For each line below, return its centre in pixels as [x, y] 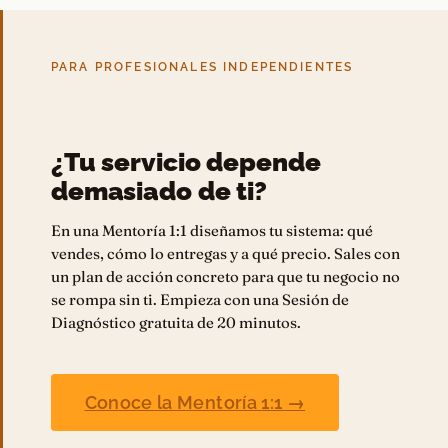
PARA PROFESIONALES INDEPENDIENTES [202, 67]
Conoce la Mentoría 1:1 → [195, 402]
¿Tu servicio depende [186, 162]
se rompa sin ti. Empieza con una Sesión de [200, 300]
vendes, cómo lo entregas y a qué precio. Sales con [225, 254]
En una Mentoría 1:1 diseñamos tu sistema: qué [212, 231]
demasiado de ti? [159, 191]
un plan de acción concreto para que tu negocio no [225, 277]
